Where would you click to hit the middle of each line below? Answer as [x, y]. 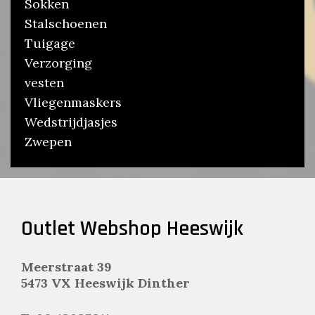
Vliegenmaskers [73, 103]
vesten [44, 83]
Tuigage [50, 44]
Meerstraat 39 [66, 267]
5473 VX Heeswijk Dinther [105, 283]
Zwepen [48, 142]
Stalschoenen [66, 24]
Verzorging [58, 63]
